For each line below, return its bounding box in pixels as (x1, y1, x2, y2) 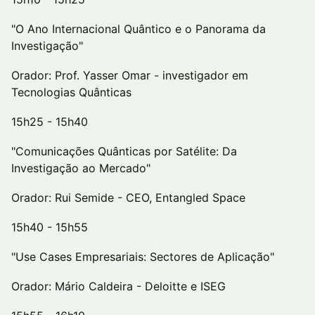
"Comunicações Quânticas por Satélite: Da (11, 144, 237, 158)
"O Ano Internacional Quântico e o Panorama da (11, 22, 266, 36)
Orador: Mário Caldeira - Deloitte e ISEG (11, 279, 226, 293)
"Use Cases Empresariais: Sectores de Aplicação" (11, 250, 274, 264)
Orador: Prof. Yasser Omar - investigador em (11, 68, 248, 82)
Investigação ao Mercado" (11, 161, 150, 175)
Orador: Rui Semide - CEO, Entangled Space (11, 191, 245, 205)
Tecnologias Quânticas (11, 85, 131, 99)
